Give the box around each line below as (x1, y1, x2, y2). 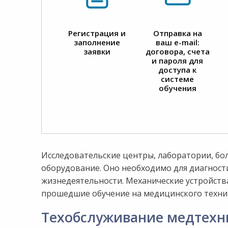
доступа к (158, 65, 197, 75)
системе (161, 74, 194, 84)
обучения (158, 83, 196, 93)
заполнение (74, 37, 121, 47)
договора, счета (145, 46, 210, 56)
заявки (83, 46, 111, 56)
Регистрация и (68, 28, 126, 38)
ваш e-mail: (155, 37, 199, 47)
